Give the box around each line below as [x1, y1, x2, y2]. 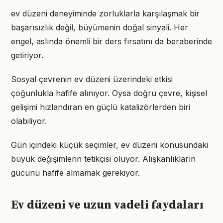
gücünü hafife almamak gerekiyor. [11, 168, 140, 178]
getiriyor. [11, 50, 43, 60]
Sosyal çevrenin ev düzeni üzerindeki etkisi [11, 74, 173, 84]
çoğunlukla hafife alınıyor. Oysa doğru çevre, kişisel [11, 88, 207, 98]
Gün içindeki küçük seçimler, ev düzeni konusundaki [11, 140, 208, 150]
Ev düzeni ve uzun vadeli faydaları [11, 198, 204, 213]
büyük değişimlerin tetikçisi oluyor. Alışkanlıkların [11, 154, 196, 164]
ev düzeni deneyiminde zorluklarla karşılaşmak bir [11, 8, 200, 18]
